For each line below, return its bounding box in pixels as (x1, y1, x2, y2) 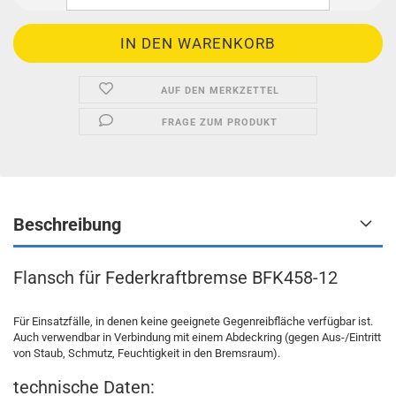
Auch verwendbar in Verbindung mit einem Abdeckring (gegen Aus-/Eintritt (13, 331, 381, 344)
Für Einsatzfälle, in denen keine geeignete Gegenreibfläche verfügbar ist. (13, 315, 373, 328)
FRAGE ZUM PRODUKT (162, 117, 278, 128)
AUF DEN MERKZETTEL (160, 85, 279, 96)
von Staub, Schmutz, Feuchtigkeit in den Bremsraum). (13, 346, 280, 360)
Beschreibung (13, 214, 121, 235)
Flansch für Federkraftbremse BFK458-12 (13, 267, 338, 288)
